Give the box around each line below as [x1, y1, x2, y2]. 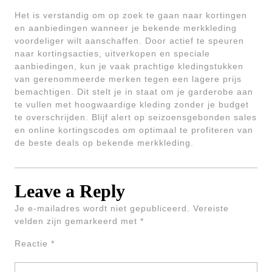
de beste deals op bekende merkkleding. [15, 138, 194, 148]
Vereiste [193, 203, 229, 213]
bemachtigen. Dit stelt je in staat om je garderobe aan [15, 87, 253, 97]
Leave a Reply [15, 181, 125, 201]
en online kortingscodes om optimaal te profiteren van [15, 125, 253, 135]
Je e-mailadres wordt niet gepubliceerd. [15, 203, 190, 213]
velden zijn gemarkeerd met [15, 216, 140, 226]
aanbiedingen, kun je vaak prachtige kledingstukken [15, 61, 243, 71]
